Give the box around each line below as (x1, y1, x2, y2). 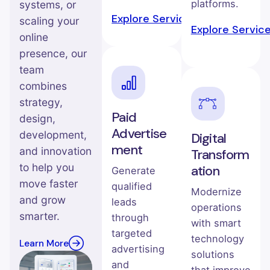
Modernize (190, 186, 242, 198)
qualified (111, 180, 152, 193)
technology (190, 233, 244, 245)
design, (19, 112, 55, 125)
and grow (19, 193, 66, 207)
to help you (19, 161, 74, 174)
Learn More (19, 237, 69, 250)
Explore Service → (111, 11, 206, 27)
